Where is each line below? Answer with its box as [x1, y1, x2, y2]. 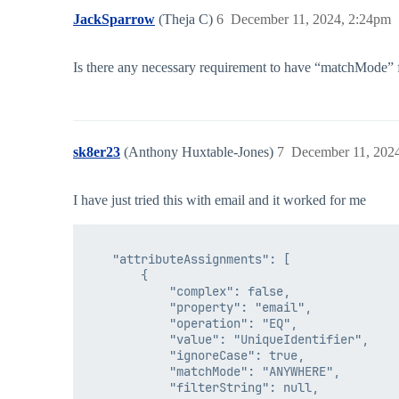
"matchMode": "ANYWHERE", [84, 363, 340, 380]
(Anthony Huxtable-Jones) [124, 144, 277, 160]
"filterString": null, [84, 379, 319, 396]
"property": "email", [84, 299, 312, 316]
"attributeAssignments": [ [84, 251, 290, 268]
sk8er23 [73, 144, 120, 160]
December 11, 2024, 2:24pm [231, 12, 391, 28]
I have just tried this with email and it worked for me [73, 192, 366, 208]
